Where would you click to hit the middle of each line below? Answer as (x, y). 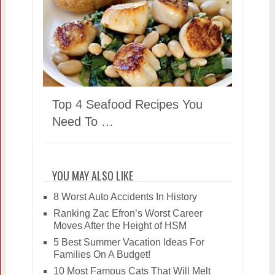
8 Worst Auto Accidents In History (125, 196)
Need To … (83, 121)
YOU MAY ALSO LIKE (92, 175)
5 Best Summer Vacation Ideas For (129, 242)
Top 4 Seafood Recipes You (127, 104)
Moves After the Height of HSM (120, 225)
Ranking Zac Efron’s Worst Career (128, 213)
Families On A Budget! (102, 254)
